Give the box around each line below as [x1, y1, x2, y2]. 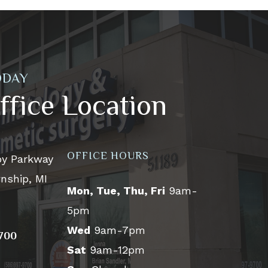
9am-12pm [86, 243, 145, 256]
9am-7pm [90, 223, 145, 236]
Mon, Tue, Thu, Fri [67, 184, 165, 197]
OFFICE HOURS [67, 149, 149, 162]
